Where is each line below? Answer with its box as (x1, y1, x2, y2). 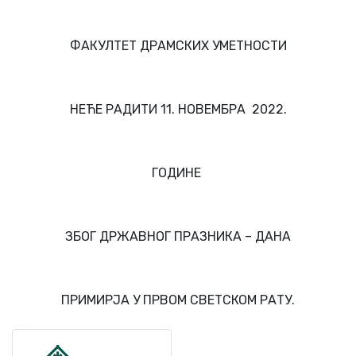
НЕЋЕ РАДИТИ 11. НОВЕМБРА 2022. (69, 102, 287, 117)
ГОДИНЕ (152, 165, 204, 180)
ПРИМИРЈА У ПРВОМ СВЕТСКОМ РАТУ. (61, 292, 295, 308)
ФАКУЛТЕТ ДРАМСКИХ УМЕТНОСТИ (69, 38, 287, 53)
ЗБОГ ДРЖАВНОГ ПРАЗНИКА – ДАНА (65, 229, 291, 244)
